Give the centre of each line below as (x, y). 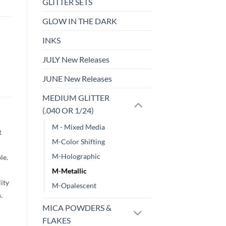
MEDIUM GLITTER (76, 98)
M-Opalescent (74, 186)
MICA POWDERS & (77, 208)
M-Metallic (69, 171)
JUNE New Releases (77, 79)
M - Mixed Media (78, 127)
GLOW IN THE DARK (79, 21)
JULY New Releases (76, 60)
